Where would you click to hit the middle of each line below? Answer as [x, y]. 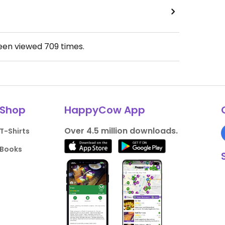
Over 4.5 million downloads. [121, 131]
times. [72, 47]
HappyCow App [104, 110]
